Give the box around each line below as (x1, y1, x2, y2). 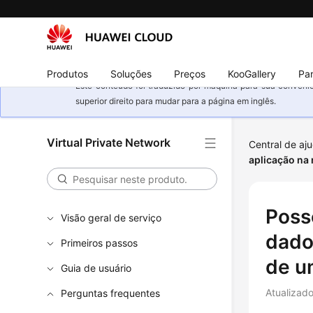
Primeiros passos (61, 237, 138, 249)
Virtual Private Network (47, 136, 171, 150)
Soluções (110, 67, 152, 80)
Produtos (47, 67, 89, 80)
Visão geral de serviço (61, 212, 162, 224)
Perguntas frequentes (61, 287, 161, 299)
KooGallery (228, 67, 277, 80)
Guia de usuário (61, 262, 132, 274)
